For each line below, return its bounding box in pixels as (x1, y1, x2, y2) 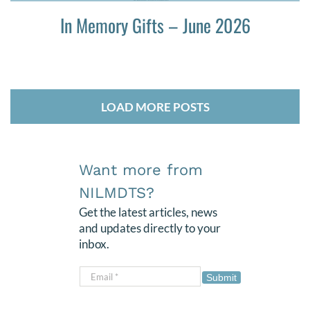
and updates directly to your (78, 221, 221, 236)
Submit (206, 272, 237, 284)
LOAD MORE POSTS (100, 100, 210, 115)
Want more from (78, 161, 203, 179)
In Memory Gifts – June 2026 (60, 12, 250, 39)
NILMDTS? (78, 184, 154, 202)
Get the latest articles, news (78, 205, 217, 220)
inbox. (78, 237, 109, 252)
